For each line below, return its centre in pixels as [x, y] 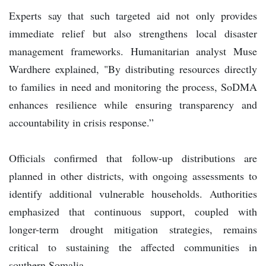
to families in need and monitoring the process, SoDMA [133, 86]
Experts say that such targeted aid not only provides [133, 15]
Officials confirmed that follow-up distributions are [133, 158]
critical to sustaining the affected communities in [133, 247]
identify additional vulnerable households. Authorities [133, 193]
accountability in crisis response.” [81, 122]
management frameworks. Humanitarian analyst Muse [133, 51]
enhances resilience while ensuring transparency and [133, 104]
